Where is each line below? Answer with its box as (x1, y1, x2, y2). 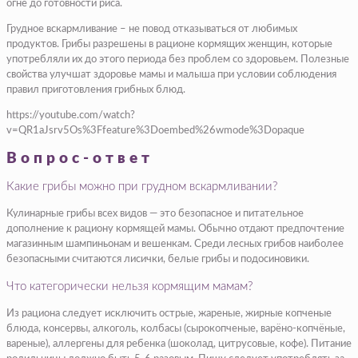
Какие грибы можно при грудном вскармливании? (6, 180, 277, 193)
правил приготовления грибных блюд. (6, 84, 185, 95)
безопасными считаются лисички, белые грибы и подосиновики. (6, 253, 309, 265)
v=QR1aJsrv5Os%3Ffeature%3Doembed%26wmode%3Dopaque (6, 125, 304, 136)
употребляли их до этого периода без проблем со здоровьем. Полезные (6, 54, 349, 65)
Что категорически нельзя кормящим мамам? (6, 280, 253, 292)
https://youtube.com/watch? (6, 109, 135, 121)
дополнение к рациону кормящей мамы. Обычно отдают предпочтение (6, 223, 344, 234)
